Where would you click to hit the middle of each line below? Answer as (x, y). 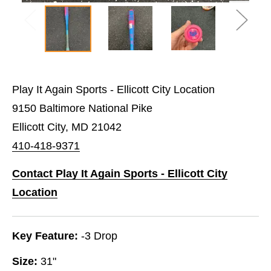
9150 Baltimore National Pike (82, 108)
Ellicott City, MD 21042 (67, 127)
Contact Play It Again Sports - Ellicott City (120, 173)
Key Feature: (45, 236)
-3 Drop (99, 236)
